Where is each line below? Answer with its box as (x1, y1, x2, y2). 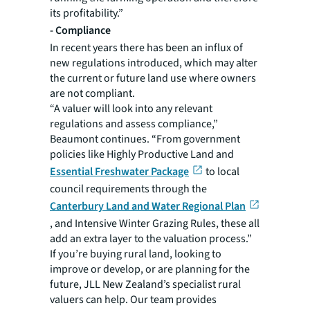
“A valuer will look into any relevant (50, 101, 212, 117)
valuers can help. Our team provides (50, 292, 217, 308)
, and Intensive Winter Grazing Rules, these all (50, 216, 259, 232)
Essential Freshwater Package (50, 164, 189, 180)
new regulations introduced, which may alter (50, 55, 257, 71)
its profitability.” (50, 6, 123, 21)
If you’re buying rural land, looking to (50, 246, 221, 262)
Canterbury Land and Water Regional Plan (50, 199, 246, 215)
